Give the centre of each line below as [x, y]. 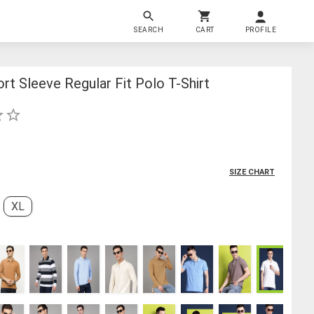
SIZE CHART [252, 172]
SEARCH [149, 29]
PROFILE [261, 29]
